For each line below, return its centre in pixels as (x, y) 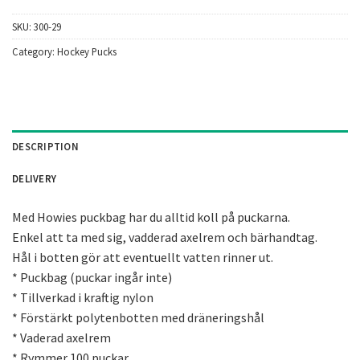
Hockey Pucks (87, 52)
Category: (35, 52)
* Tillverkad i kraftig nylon (83, 297)
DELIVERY (35, 178)
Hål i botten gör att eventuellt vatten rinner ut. (143, 257)
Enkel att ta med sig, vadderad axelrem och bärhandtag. (165, 237)
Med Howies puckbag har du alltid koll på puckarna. (151, 217)
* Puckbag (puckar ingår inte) (92, 277)
